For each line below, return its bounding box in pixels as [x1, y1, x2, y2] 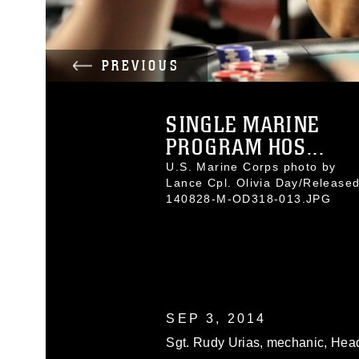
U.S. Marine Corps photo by [166, 160, 337, 173]
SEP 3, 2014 [166, 312, 267, 325]
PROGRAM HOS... [166, 134, 325, 161]
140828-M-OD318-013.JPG [166, 192, 332, 205]
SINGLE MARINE [166, 111, 320, 139]
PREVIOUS [101, 57, 180, 75]
